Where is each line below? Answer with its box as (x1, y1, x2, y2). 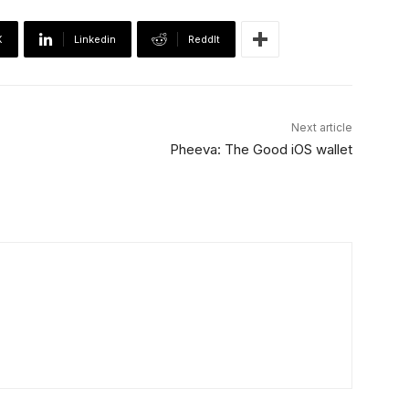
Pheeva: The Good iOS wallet (169, 141, 352, 159)
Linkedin (74, 33, 116, 47)
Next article (290, 121, 352, 135)
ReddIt (188, 33, 220, 47)
